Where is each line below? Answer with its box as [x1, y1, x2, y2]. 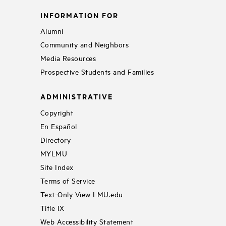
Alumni [40, 26, 64, 36]
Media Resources [40, 53, 96, 63]
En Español [40, 121, 77, 131]
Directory [40, 134, 71, 144]
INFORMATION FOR [40, 9, 119, 20]
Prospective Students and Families [40, 67, 154, 77]
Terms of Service [40, 175, 95, 185]
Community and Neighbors [40, 39, 129, 49]
